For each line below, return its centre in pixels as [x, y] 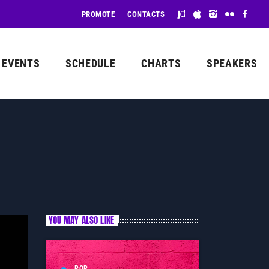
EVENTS [21, 64]
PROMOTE [98, 14]
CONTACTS [146, 14]
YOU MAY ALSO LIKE [81, 220]
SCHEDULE [90, 64]
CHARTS [161, 64]
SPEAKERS [232, 64]
